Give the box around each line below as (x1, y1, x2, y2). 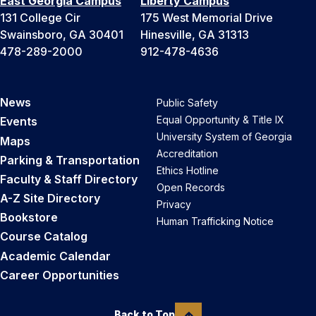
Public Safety (157, 97, 218, 109)
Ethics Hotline (157, 164, 219, 177)
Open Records (157, 181, 225, 194)
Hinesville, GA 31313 (140, 28, 249, 42)
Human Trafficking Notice (157, 215, 274, 228)
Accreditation (157, 147, 218, 160)
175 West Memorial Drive (140, 11, 273, 25)
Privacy (157, 198, 191, 211)
